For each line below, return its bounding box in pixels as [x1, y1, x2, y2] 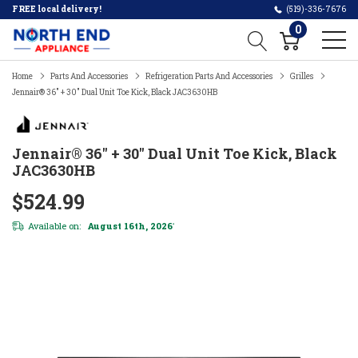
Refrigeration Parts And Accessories [145, 71, 272, 82]
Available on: [28, 220, 81, 233]
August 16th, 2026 [85, 220, 173, 233]
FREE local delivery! [12, 4, 101, 14]
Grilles [290, 71, 313, 82]
